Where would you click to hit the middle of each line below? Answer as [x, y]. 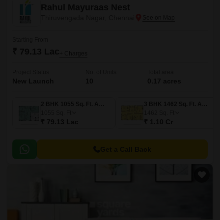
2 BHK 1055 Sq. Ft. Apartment [102, 104]
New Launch [33, 81]
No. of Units [101, 72]
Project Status [31, 72]
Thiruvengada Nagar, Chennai [88, 18]
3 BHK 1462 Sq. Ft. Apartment [205, 104]
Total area [161, 72]
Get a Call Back [126, 149]
